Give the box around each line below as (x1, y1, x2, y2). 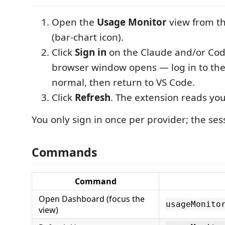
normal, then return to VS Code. (52, 75, 195, 89)
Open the (52, 15, 97, 29)
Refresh (75, 90, 110, 104)
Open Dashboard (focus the (39, 193, 145, 204)
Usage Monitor (97, 15, 167, 29)
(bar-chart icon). (52, 30, 124, 44)
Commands (32, 144, 97, 160)
